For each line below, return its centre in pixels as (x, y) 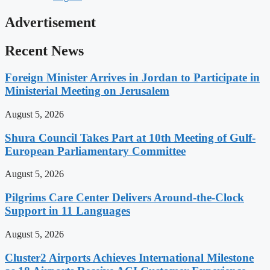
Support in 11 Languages (67, 211)
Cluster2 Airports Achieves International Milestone (129, 257)
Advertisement (50, 23)
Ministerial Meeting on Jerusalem (87, 91)
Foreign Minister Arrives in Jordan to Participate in (132, 78)
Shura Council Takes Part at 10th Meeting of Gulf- (130, 137)
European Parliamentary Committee (95, 151)
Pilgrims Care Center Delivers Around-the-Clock (124, 198)
